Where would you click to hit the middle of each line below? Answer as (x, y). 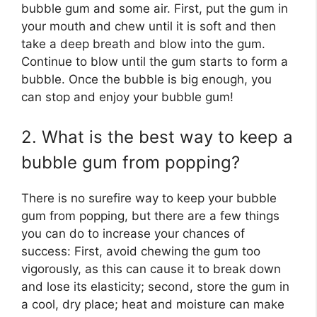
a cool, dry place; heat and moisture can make (153, 304)
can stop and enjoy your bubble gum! (127, 97)
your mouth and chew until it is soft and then (149, 27)
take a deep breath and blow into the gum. (143, 44)
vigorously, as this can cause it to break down (151, 269)
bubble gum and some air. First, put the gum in (155, 9)
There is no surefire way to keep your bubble (149, 198)
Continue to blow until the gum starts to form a (155, 62)
